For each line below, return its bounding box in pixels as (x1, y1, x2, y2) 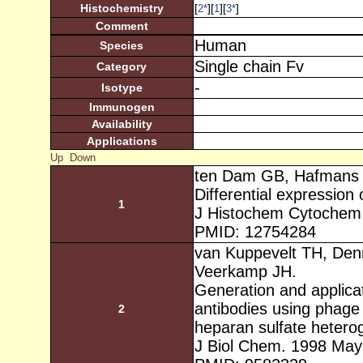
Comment (95, 19, 148, 32)
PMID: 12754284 (194, 223, 316, 241)
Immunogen (88, 100, 155, 113)
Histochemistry (79, 2, 164, 15)
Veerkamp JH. (194, 263, 297, 280)
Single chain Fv (194, 58, 304, 75)
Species (100, 39, 144, 52)
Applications (86, 135, 157, 147)
